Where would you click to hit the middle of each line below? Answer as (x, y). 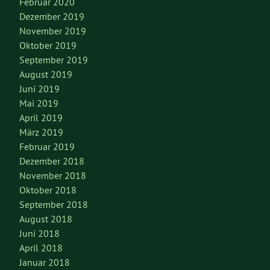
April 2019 (41, 118)
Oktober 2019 (48, 46)
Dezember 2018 (52, 161)
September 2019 (54, 60)
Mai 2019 (39, 103)
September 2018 (54, 205)
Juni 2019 (39, 89)
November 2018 (53, 176)
